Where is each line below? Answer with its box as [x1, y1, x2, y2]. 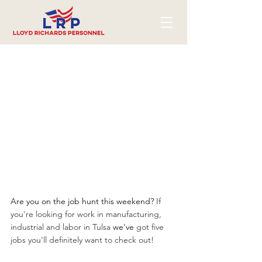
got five [134, 222, 166, 233]
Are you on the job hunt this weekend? [11, 196, 156, 207]
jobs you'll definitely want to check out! [11, 235, 154, 246]
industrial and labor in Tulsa [11, 222, 113, 233]
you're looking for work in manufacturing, [11, 209, 164, 220]
